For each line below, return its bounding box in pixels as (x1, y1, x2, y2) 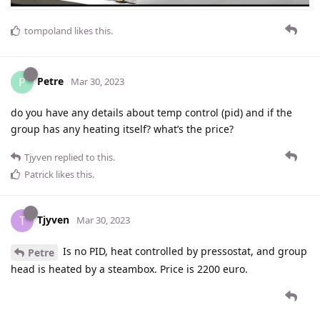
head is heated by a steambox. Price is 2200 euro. (11, 262, 248, 276)
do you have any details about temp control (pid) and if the (11, 106, 292, 120)
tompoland (24, 24, 72, 38)
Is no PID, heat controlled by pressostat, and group (60, 244, 307, 259)
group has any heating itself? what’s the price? (11, 122, 234, 136)
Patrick (24, 168, 54, 181)
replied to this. (52, 151, 115, 164)
